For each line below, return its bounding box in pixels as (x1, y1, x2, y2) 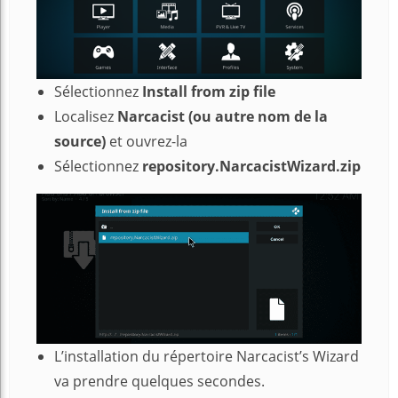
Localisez (54, 107, 117, 127)
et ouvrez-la (109, 131, 187, 152)
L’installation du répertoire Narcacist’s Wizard (54, 346, 359, 367)
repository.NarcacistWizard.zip (142, 156, 361, 177)
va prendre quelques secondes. (54, 371, 265, 392)
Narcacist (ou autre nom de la (117, 107, 328, 127)
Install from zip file (142, 82, 275, 102)
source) (54, 131, 109, 152)
